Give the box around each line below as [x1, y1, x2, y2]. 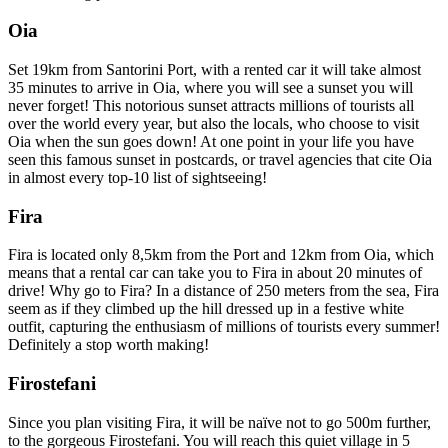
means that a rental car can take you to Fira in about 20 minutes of [8, 264, 422, 282]
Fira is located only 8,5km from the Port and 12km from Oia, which [8, 246, 434, 264]
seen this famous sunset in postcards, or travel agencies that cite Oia [8, 151, 432, 169]
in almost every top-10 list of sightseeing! [8, 169, 267, 187]
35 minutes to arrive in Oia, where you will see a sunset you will [8, 79, 413, 97]
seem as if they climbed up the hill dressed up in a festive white [8, 300, 404, 318]
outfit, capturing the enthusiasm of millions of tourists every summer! [8, 318, 440, 336]
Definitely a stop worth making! [8, 336, 209, 354]
